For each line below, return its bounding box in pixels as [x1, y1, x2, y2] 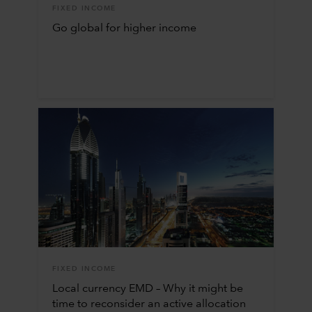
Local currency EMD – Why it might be [52, 283, 243, 295]
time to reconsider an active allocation [52, 298, 246, 310]
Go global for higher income [52, 22, 196, 34]
